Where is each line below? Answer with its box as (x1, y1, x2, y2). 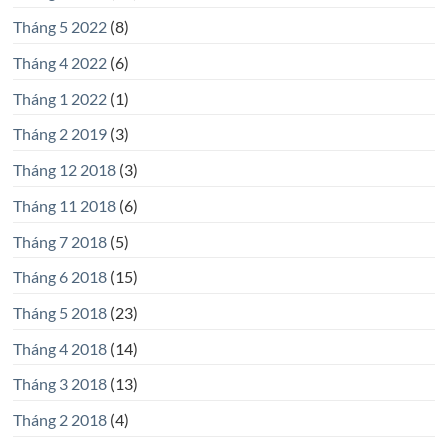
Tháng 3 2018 (12, 374, 107, 394)
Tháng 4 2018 (12, 338, 107, 358)
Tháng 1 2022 (12, 88, 107, 108)
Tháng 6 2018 (12, 267, 107, 287)
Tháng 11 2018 (12, 195, 116, 215)
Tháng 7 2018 (12, 231, 107, 251)
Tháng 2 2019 (12, 124, 107, 144)
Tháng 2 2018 (12, 410, 107, 430)
